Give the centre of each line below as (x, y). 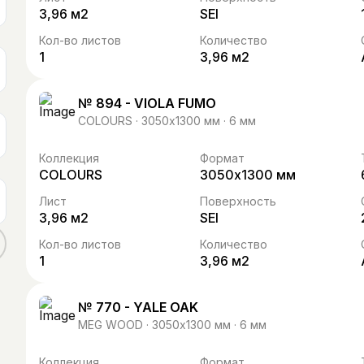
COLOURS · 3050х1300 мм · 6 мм (167, 120)
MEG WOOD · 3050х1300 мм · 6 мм (172, 324)
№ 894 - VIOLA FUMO (147, 103)
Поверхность (238, 201)
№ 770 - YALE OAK (138, 307)
